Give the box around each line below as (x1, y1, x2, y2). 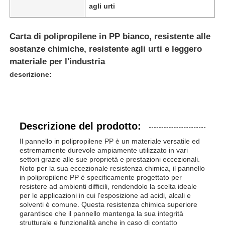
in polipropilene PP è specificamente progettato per (20, 173, 182, 181)
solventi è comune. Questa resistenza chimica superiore (20, 200, 198, 208)
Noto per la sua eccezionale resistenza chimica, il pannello (20, 164, 205, 172)
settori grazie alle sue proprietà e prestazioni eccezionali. (20, 155, 200, 163)
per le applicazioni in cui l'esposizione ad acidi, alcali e (20, 191, 191, 199)
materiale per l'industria (10, 56, 105, 66)
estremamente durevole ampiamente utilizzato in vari (20, 146, 188, 154)
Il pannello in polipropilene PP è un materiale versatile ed (20, 137, 200, 145)
